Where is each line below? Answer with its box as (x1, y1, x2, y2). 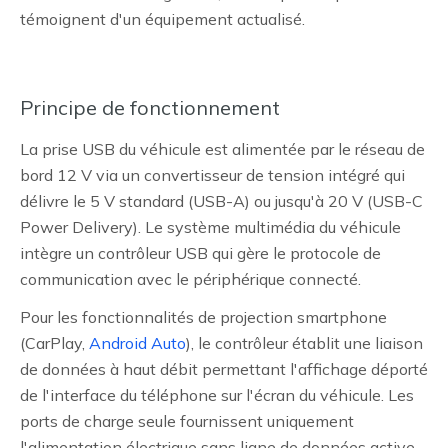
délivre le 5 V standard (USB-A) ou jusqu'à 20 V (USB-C (20, 191, 423, 211)
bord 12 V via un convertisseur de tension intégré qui (20, 165, 405, 185)
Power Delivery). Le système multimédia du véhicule (20, 217, 401, 237)
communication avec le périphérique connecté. (20, 269, 361, 289)
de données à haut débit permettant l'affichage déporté (20, 359, 428, 379)
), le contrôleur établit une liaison (186, 333, 423, 353)
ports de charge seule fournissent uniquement (20, 411, 354, 431)
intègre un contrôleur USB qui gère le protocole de (20, 243, 381, 263)
